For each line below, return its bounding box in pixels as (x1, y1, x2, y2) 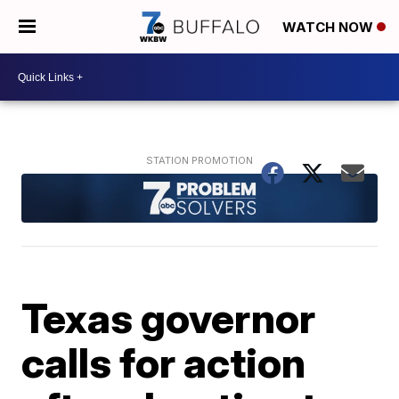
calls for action (21, 337, 306, 387)
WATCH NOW (282, 19, 377, 37)
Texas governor (21, 292, 316, 343)
